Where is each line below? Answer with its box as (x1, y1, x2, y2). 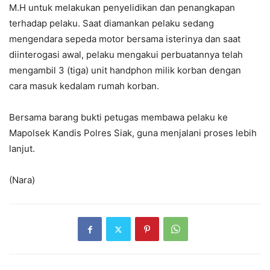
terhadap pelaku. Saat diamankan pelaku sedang (9, 17, 214, 30)
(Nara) (9, 174, 35, 186)
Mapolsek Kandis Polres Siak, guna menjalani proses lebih (9, 127, 257, 139)
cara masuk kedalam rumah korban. (9, 80, 159, 92)
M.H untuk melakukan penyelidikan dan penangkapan (9, 2, 235, 14)
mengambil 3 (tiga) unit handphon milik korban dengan (9, 64, 241, 77)
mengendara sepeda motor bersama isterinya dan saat (9, 33, 240, 45)
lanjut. (9, 143, 35, 155)
